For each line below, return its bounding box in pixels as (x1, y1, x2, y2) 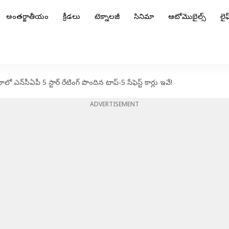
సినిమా (134, 13, 154, 22)
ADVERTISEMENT (90, 101, 139, 109)
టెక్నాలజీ (95, 13, 120, 22)
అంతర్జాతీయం (6, 13, 49, 22)
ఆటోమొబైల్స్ (168, 13, 206, 22)
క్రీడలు (63, 13, 80, 22)
